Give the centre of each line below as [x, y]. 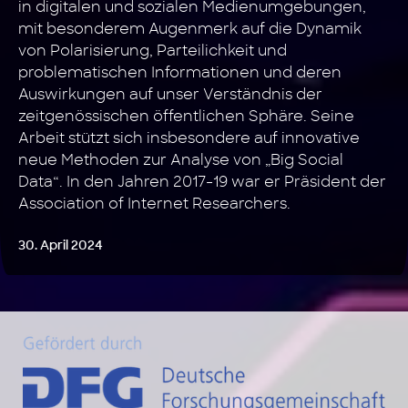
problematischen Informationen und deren [180, 72]
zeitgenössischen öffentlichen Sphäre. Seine [186, 116]
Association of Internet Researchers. [154, 204]
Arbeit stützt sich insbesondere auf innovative [189, 138]
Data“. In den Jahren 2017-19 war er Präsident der [202, 182]
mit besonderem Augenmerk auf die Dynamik [190, 29]
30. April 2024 [61, 245]
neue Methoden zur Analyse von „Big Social [181, 160]
